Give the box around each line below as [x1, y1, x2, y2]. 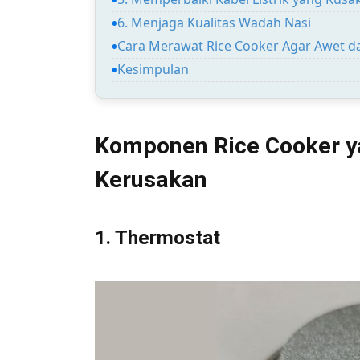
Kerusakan [94, 166, 207, 194]
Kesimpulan [117, 59, 189, 78]
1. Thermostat [94, 226, 220, 250]
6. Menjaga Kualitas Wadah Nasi [117, 13, 311, 31]
